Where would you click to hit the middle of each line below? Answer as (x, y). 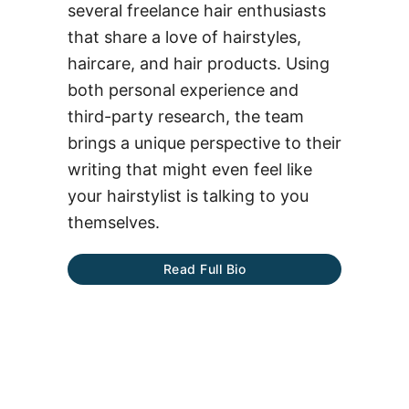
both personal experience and (183, 89)
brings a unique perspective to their (204, 142)
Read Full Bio (204, 268)
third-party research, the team (186, 116)
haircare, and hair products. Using (199, 63)
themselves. (114, 222)
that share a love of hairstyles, (184, 37)
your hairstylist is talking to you (188, 195)
